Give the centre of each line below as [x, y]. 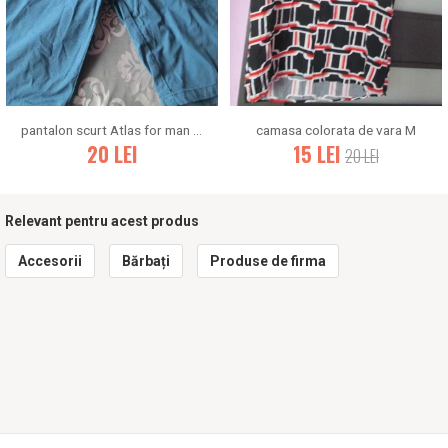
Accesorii [50, 260]
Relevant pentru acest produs [102, 220]
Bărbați [146, 260]
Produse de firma [268, 260]
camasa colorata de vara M [336, 129]
